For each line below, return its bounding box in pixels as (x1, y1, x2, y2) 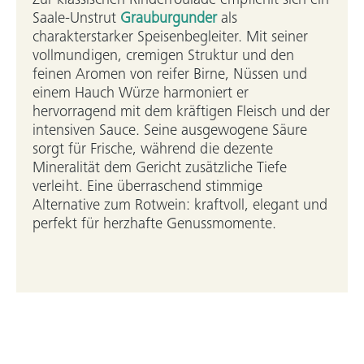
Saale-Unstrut (32, 11, 120, 27)
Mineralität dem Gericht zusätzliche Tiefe (32, 161, 287, 176)
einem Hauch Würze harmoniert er (32, 86, 249, 102)
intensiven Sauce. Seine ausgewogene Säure (32, 123, 307, 139)
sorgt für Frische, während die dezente (32, 142, 273, 158)
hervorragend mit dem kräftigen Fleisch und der (32, 105, 330, 120)
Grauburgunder (120, 11, 217, 27)
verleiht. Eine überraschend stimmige (32, 180, 262, 195)
